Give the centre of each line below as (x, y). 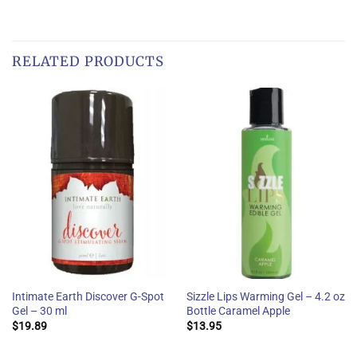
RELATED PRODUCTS (88, 62)
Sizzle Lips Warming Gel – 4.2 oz (265, 296)
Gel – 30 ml (39, 310)
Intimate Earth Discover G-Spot (88, 296)
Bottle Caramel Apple (238, 310)
